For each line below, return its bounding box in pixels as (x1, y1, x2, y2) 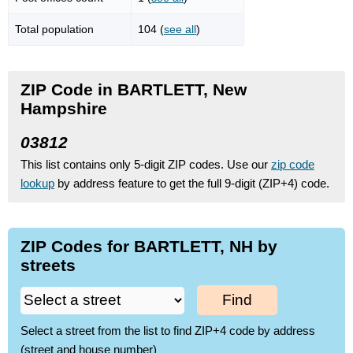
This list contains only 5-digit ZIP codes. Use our (20, 157, 271, 171)
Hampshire (20, 98, 107, 117)
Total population (15, 22, 94, 35)
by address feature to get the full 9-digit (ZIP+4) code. (54, 176, 329, 190)
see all (164, 22, 196, 35)
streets (20, 255, 76, 274)
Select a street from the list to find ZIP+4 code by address (20, 324, 315, 338)
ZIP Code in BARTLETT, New (20, 80, 247, 98)
